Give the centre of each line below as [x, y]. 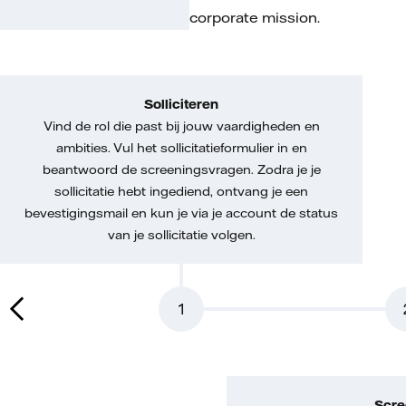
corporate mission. [256, 17]
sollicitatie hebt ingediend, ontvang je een [181, 191]
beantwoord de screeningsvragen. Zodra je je [181, 169]
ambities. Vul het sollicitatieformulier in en [181, 148]
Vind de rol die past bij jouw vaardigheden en [181, 126]
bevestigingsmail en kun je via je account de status [181, 213]
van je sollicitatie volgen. [181, 235]
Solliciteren [181, 104]
